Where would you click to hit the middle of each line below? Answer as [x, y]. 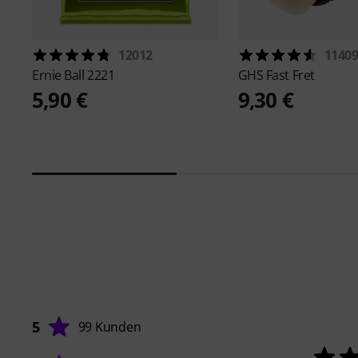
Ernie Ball [60, 75]
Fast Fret [290, 75]
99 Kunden [109, 326]
